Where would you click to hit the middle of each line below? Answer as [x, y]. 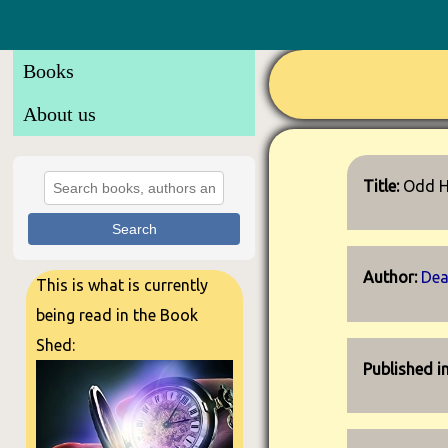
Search [134, 229]
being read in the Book [116, 315]
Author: [392, 277]
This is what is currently [121, 285]
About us [60, 114]
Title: [383, 186]
